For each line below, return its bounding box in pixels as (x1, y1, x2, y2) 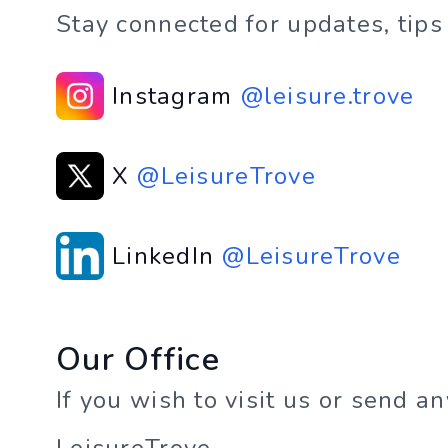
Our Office (56, 338, 220, 381)
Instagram (112, 80, 233, 112)
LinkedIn (112, 240, 215, 272)
